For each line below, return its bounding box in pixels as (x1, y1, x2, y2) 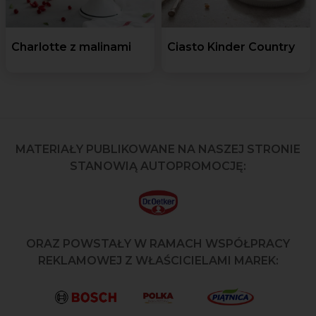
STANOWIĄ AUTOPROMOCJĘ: (70, 159, 246, 173)
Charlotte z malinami (11, 39, 131, 54)
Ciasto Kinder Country (167, 39, 295, 54)
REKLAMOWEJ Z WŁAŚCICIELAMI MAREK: (37, 253, 279, 267)
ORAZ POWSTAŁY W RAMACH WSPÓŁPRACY (26, 236, 290, 250)
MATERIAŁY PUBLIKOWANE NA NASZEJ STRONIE (16, 142, 300, 156)
